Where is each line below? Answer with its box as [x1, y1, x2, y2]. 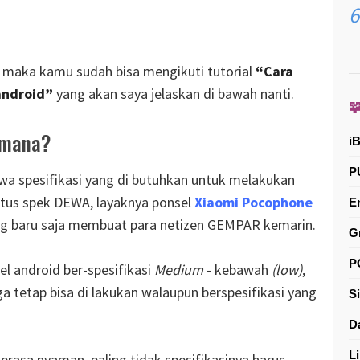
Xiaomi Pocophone [194, 193, 313, 212]
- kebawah [203, 260, 272, 280]
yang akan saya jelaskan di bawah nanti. [53, 84, 294, 104]
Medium [154, 260, 203, 280]
